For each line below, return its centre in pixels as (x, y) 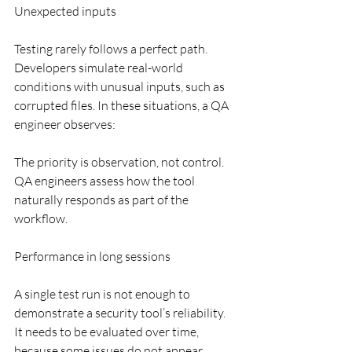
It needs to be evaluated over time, (108, 332)
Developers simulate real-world (100, 68)
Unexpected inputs (65, 11)
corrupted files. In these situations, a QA (123, 106)
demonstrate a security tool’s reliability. (121, 313)
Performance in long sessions (92, 257)
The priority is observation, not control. (120, 162)
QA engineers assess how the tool (106, 181)
